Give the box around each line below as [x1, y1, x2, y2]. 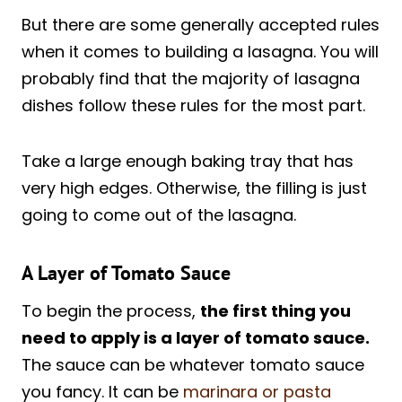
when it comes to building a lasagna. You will [22, 39, 379, 63]
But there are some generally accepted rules [22, 13, 380, 36]
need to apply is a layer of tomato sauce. [22, 326, 370, 349]
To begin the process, [22, 299, 200, 322]
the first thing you [200, 299, 351, 322]
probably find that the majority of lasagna [22, 66, 360, 90]
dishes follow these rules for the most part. [22, 93, 370, 117]
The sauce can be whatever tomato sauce [22, 353, 364, 376]
